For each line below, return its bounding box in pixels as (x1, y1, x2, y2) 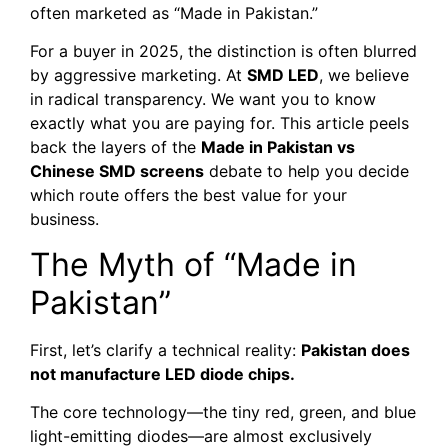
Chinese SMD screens (30, 161, 204, 182)
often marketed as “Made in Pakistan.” (30, 2, 318, 23)
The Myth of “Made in (30, 244, 357, 284)
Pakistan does (301, 339, 410, 360)
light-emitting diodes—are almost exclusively (30, 426, 372, 446)
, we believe (319, 65, 409, 86)
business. (30, 209, 99, 230)
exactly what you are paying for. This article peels (30, 113, 409, 134)
